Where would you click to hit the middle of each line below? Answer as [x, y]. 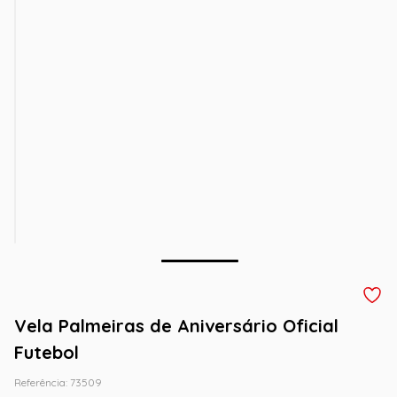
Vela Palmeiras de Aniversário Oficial [176, 326]
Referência [40, 382]
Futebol [47, 352]
